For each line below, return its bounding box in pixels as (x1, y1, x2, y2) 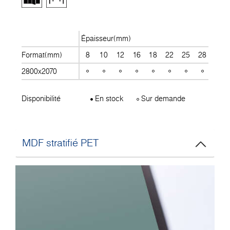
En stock (93, 93, 124, 104)
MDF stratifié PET (22, 136, 99, 150)
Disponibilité (22, 93, 61, 104)
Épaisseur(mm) (81, 33, 131, 44)
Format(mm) (22, 49, 62, 60)
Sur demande (139, 93, 186, 104)
